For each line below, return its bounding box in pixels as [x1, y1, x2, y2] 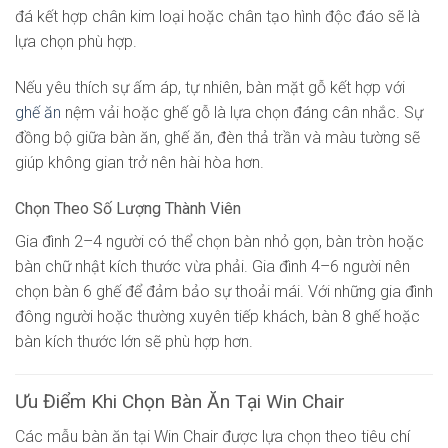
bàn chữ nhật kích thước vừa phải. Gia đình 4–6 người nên [15, 256, 410, 276]
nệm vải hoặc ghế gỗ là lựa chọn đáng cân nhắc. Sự [61, 102, 423, 122]
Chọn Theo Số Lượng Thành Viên [15, 198, 241, 218]
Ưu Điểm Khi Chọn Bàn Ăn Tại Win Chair [15, 390, 345, 414]
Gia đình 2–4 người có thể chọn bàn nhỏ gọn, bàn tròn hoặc [15, 231, 424, 251]
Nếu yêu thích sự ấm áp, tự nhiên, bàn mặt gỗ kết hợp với [15, 77, 405, 97]
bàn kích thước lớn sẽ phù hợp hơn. [15, 331, 253, 351]
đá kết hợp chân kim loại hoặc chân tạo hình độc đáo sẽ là [15, 6, 420, 26]
